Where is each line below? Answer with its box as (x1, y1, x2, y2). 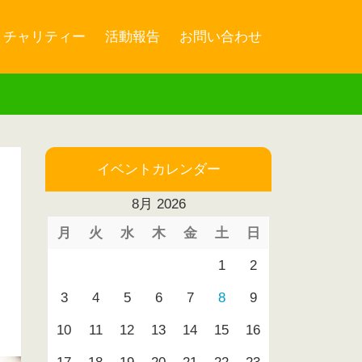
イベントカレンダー (96, 162, 221, 177)
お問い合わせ (179, 28, 262, 44)
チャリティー (3, 28, 86, 44)
